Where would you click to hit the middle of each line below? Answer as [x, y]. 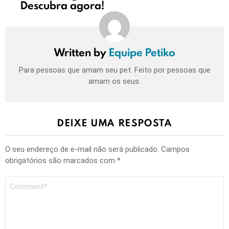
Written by [81, 53]
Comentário [24, 180]
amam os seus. [114, 81]
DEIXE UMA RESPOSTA [114, 122]
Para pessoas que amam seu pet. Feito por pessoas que [114, 70]
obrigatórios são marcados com [61, 160]
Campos [174, 149]
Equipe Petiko [142, 53]
